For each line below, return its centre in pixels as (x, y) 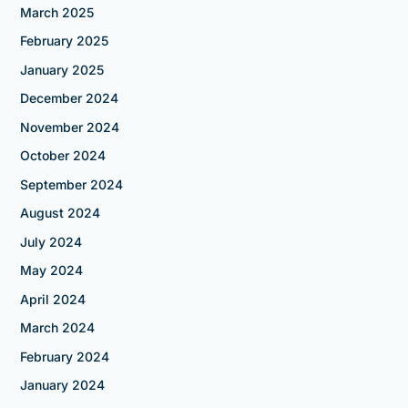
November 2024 (69, 127)
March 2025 (56, 12)
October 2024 (62, 156)
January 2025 (61, 69)
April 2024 (52, 299)
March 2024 (57, 328)
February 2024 (64, 356)
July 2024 (51, 241)
